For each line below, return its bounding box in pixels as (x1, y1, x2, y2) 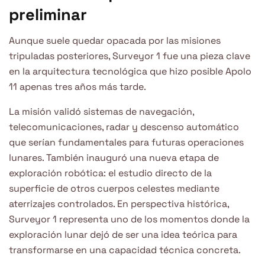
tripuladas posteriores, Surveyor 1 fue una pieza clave (9, 50, 250, 63)
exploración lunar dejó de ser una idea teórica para (9, 228, 237, 241)
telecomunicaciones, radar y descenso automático (9, 121, 239, 134)
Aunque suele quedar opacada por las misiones (9, 34, 221, 47)
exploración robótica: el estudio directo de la (9, 167, 212, 180)
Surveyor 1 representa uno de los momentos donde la (9, 213, 250, 226)
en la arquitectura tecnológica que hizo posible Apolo (9, 65, 251, 78)
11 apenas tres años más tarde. (9, 80, 146, 93)
